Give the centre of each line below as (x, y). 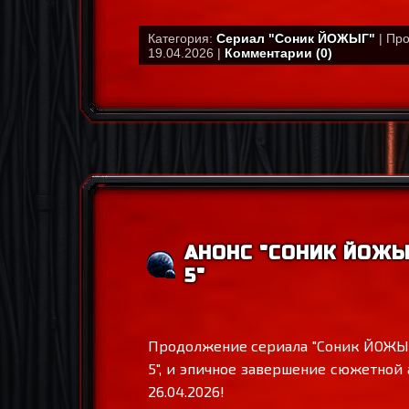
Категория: (182, 38)
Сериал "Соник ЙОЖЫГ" (296, 38)
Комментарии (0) (278, 53)
